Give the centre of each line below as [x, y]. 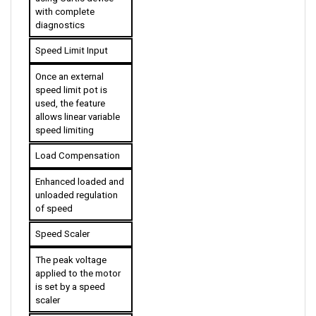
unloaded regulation [76, 181]
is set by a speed [70, 273]
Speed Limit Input [71, 37]
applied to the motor [78, 260]
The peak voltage [71, 246]
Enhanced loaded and [79, 168]
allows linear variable [77, 103]
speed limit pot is [71, 76]
